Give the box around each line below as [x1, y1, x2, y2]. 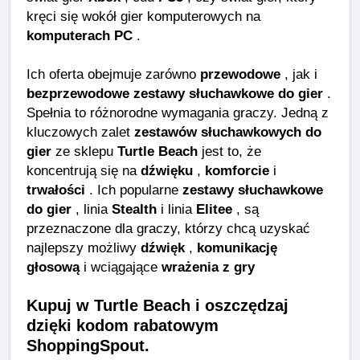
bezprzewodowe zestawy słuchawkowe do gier [27, 85, 323, 102]
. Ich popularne [85, 182, 182, 198]
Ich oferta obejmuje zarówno [27, 66, 200, 83]
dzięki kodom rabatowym [27, 317, 219, 335]
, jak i [280, 66, 317, 83]
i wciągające [80, 259, 162, 276]
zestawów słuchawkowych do [134, 124, 321, 141]
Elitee [196, 201, 232, 218]
